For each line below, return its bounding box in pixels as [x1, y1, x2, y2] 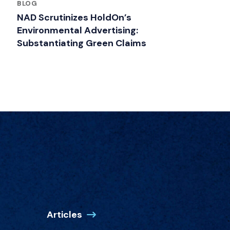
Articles [47, 208, 82, 221]
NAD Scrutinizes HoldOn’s [17, 11, 131, 24]
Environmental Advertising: [17, 24, 138, 36]
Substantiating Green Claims [17, 36, 146, 49]
